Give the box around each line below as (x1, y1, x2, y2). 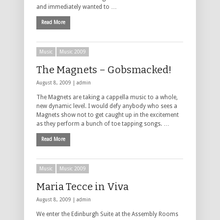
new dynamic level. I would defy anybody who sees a (36, 103, 177, 110)
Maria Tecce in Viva (36, 181, 129, 193)
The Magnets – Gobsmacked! (36, 64, 171, 76)
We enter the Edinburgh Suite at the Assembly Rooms (36, 211, 178, 218)
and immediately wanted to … (36, 3, 117, 11)
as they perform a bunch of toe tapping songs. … (36, 120, 169, 128)
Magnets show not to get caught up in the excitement (36, 111, 179, 119)
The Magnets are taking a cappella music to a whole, (36, 94, 178, 101)
